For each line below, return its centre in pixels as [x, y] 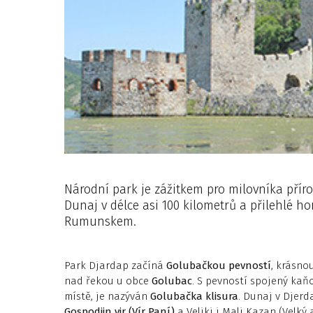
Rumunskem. [100, 221]
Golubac [172, 281]
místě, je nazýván [107, 296]
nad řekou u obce [108, 281]
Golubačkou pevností [219, 265]
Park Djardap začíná [115, 265]
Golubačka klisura [194, 296]
